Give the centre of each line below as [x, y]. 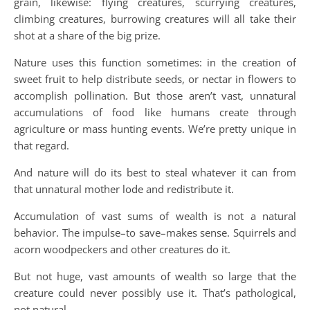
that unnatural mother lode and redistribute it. [124, 189]
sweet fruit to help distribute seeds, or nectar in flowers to [155, 79]
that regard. [42, 145]
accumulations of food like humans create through [155, 112]
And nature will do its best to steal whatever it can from [155, 172]
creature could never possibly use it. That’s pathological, [155, 293]
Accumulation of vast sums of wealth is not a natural [155, 216]
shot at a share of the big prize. [87, 35]
